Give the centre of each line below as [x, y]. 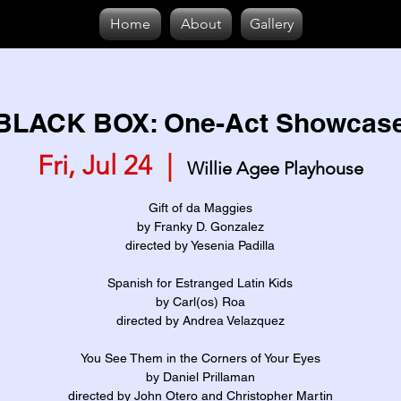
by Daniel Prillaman [200, 377]
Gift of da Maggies [200, 208]
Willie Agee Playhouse [275, 168]
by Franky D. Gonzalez [200, 226]
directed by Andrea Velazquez [200, 320]
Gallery [271, 24]
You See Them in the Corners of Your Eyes [200, 358]
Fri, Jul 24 [94, 166]
